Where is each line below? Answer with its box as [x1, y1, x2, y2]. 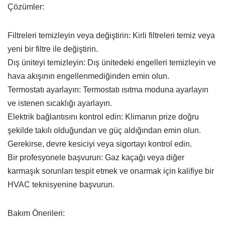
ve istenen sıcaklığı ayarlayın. [8, 98, 112, 107]
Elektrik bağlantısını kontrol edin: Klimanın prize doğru [8, 112, 199, 121]
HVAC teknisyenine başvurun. [8, 180, 115, 189]
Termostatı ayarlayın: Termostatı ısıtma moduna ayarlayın [8, 85, 208, 94]
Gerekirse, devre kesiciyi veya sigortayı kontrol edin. [8, 139, 192, 148]
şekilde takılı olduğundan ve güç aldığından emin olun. [8, 126, 201, 135]
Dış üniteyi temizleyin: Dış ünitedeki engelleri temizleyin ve [8, 58, 216, 67]
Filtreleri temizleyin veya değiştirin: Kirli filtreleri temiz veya [8, 31, 215, 40]
